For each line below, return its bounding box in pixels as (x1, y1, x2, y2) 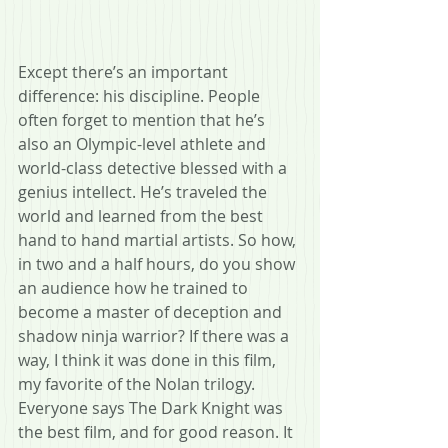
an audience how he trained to (18, 276, 252, 299)
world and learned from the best (18, 204, 267, 227)
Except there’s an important (18, 60, 232, 83)
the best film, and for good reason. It (18, 420, 297, 443)
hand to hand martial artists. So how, (18, 228, 300, 251)
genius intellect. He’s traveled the (18, 180, 271, 203)
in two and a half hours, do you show (18, 252, 299, 275)
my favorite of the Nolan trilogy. (18, 372, 259, 395)
